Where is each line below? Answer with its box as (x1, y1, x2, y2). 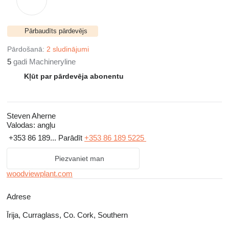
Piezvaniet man (54, 154, 104, 163)
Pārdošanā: (7, 45, 47, 53)
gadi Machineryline (11, 57, 76, 66)
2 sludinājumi (47, 45, 89, 53)
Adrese (7, 192, 31, 201)
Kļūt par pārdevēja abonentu (24, 72, 124, 80)
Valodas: (7, 121, 35, 129)
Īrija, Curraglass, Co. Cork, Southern (7, 211, 128, 219)
